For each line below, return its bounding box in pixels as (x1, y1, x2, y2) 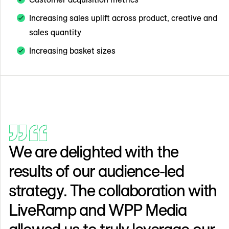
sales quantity (29, 27, 81, 37)
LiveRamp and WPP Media (9, 199, 187, 220)
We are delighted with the (9, 141, 178, 162)
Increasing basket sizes (29, 45, 116, 56)
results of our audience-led (9, 160, 184, 181)
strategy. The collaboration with (9, 179, 217, 200)
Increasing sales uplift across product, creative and (29, 12, 217, 23)
